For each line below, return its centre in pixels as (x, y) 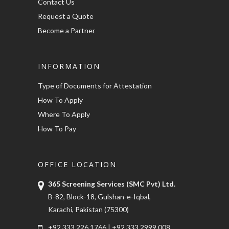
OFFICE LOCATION (77, 164)
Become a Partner (66, 30)
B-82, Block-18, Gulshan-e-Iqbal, (99, 197)
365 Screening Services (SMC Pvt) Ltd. (112, 184)
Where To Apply (64, 114)
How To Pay (57, 129)
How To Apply (60, 100)
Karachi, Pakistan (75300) (88, 209)
